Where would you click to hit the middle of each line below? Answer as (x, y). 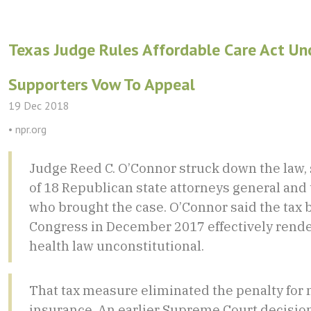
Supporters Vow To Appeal (102, 84)
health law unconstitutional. (117, 246)
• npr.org (27, 129)
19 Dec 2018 (39, 106)
